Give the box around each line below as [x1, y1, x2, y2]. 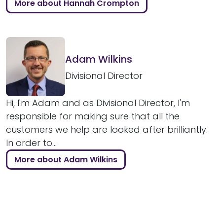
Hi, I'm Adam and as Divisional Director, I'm [6, 97, 190, 110]
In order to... [6, 137, 57, 149]
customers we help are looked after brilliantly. [6, 123, 208, 136]
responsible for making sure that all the [6, 110, 180, 123]
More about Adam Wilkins [14, 153, 117, 165]
